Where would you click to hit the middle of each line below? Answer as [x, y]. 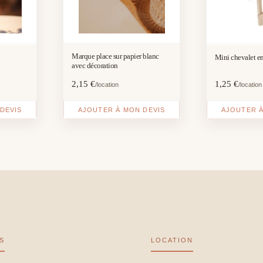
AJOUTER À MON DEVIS [122, 109]
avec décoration [95, 65]
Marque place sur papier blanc [115, 56]
